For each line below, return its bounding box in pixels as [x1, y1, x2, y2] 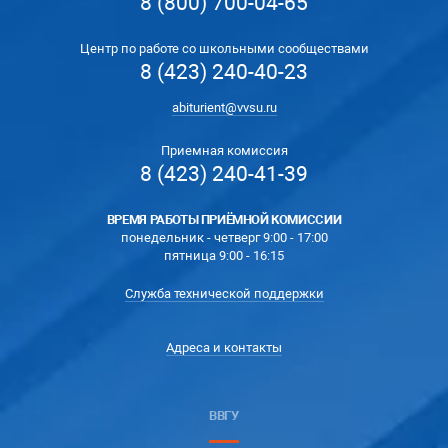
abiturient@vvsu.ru [171, 100, 277, 115]
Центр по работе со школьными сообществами [79, 41, 369, 56]
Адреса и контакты [166, 340, 282, 355]
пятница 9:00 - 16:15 [164, 248, 284, 263]
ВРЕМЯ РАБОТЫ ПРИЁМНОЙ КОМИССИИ [106, 212, 342, 227]
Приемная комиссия [160, 143, 288, 158]
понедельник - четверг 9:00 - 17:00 [120, 230, 328, 245]
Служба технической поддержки [124, 286, 324, 301]
